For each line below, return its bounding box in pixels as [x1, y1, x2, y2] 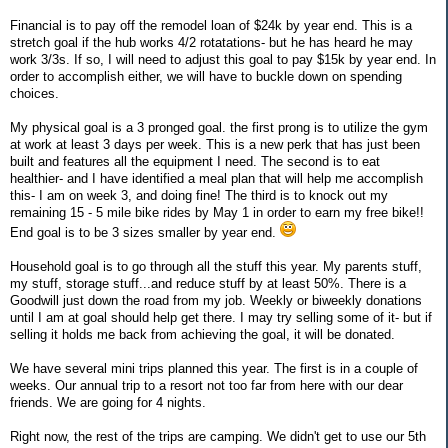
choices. [10, 86, 59, 102]
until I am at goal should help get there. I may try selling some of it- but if [10, 310, 432, 326]
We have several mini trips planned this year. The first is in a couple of [10, 361, 418, 377]
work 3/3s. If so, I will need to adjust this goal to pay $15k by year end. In [10, 52, 436, 68]
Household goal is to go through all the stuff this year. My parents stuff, [10, 259, 422, 275]
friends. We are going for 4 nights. [10, 395, 206, 411]
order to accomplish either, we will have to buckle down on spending [10, 69, 402, 85]
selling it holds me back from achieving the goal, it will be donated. [10, 327, 395, 343]
